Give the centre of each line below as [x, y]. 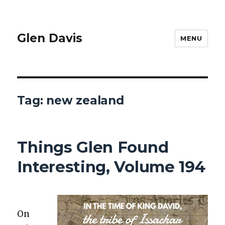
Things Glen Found [93, 147]
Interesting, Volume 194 [111, 166]
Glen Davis [50, 38]
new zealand [85, 100]
